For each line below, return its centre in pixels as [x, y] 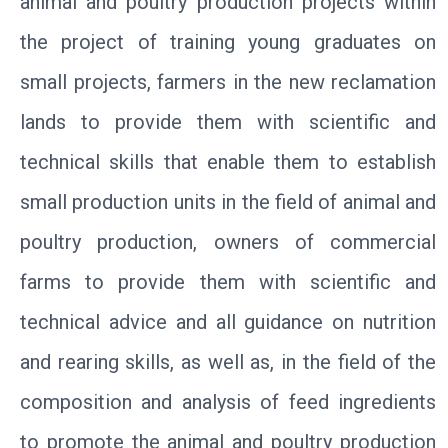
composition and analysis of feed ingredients [228, 401]
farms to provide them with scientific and [228, 281]
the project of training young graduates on [228, 41]
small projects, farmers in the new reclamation [228, 81]
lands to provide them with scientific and [228, 121]
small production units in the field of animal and [228, 201]
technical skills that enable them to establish [228, 161]
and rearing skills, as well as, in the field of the [228, 361]
